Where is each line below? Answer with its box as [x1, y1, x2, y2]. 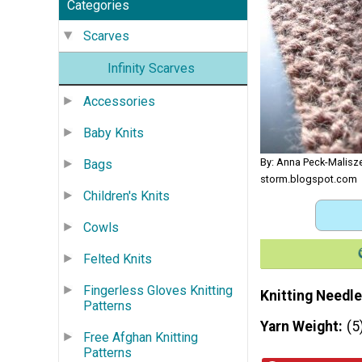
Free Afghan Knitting [83, 329, 198, 345]
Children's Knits [83, 187, 170, 204]
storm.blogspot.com [260, 172, 357, 185]
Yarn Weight [260, 318, 339, 335]
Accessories [83, 93, 155, 109]
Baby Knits [83, 124, 144, 141]
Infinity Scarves [107, 60, 195, 76]
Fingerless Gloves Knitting [83, 282, 233, 298]
